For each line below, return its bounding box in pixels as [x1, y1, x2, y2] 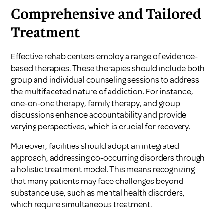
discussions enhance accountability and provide [11, 109, 187, 121]
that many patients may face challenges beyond [11, 176, 184, 187]
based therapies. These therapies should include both [11, 63, 205, 74]
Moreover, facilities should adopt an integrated [11, 141, 180, 152]
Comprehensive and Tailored [11, 8, 202, 22]
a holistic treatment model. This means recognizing [11, 164, 195, 175]
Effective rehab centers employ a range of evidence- [11, 51, 198, 62]
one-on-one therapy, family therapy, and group [11, 98, 181, 109]
